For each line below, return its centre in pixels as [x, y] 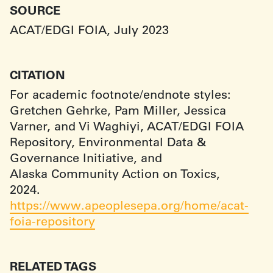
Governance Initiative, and [86, 158]
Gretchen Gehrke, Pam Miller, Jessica [118, 110]
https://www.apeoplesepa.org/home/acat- [129, 205]
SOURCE [35, 10]
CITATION [37, 74]
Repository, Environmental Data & [108, 142]
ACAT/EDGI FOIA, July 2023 [89, 30]
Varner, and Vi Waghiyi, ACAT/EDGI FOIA [127, 126]
